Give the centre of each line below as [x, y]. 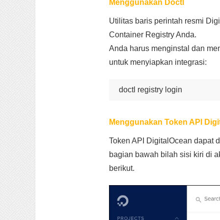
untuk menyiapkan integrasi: [158, 62]
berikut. [122, 168]
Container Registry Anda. [153, 34]
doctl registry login [151, 89]
